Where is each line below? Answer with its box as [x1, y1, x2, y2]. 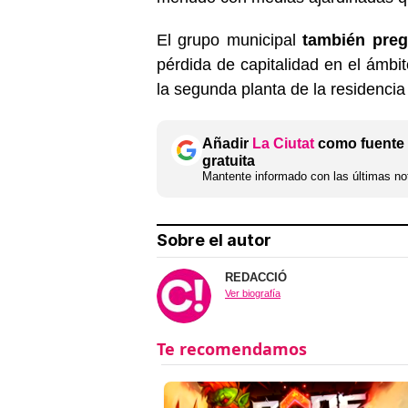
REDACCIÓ [225, 270, 287, 284]
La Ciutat [252, 135, 314, 151]
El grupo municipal [157, 30, 303, 49]
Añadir [202, 135, 252, 151]
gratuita [202, 152, 255, 168]
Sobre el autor [157, 229, 271, 250]
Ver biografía [225, 287, 280, 299]
